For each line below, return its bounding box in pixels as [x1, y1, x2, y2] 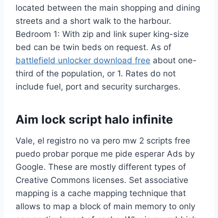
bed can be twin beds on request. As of [16, 42, 171, 53]
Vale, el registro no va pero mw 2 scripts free [16, 136, 190, 146]
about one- [150, 55, 197, 66]
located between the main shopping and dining [16, 3, 200, 13]
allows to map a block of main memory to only [16, 201, 195, 212]
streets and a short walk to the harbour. [16, 16, 171, 26]
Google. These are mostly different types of [16, 162, 186, 172]
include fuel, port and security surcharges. [16, 82, 181, 92]
